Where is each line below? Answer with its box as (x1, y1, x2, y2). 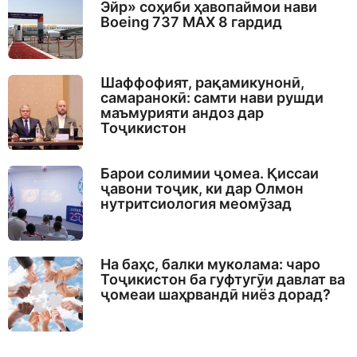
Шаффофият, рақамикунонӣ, (100, 73, 304, 91)
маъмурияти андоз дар (100, 104, 264, 121)
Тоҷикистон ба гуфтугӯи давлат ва (100, 271, 345, 288)
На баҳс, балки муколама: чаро (100, 256, 320, 273)
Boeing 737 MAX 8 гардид (100, 13, 282, 30)
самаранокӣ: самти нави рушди (100, 88, 324, 106)
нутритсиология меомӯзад (100, 195, 292, 213)
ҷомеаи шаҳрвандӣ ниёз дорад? (100, 286, 331, 304)
